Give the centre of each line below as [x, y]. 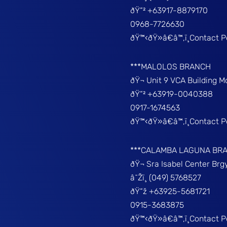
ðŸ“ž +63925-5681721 [170, 191]
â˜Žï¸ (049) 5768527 [165, 178]
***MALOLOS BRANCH [170, 67]
